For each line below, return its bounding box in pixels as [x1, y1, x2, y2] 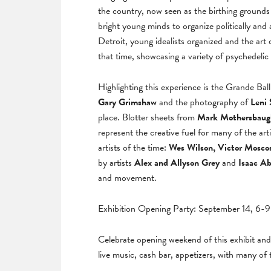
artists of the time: [98, 140, 169, 155]
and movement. [98, 171, 157, 185]
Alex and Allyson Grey [134, 155, 220, 170]
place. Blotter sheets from [98, 110, 197, 125]
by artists [98, 155, 134, 170]
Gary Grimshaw [98, 95, 157, 109]
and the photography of [157, 95, 250, 109]
